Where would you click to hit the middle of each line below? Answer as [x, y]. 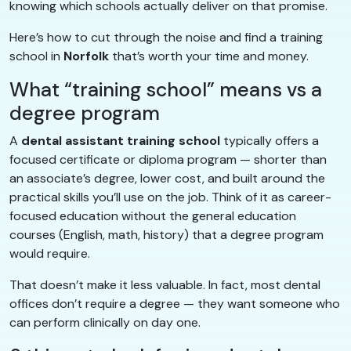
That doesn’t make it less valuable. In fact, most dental [165, 284]
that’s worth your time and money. [209, 56]
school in [36, 56]
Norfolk [86, 56]
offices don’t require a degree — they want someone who [175, 303]
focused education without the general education [153, 215]
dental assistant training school [121, 140]
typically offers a [270, 140]
